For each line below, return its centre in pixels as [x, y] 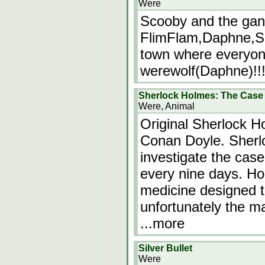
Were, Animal [167, 106]
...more [162, 223]
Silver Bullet [165, 248]
